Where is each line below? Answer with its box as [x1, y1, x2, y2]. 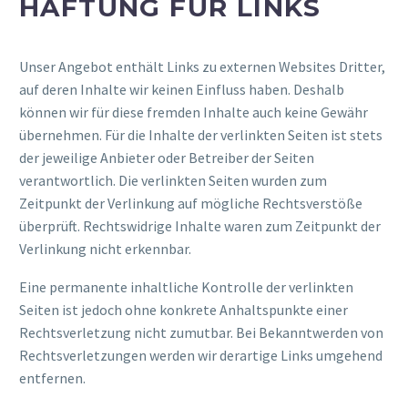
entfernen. [19, 369, 86, 388]
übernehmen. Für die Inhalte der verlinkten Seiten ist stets [19, 125, 382, 144]
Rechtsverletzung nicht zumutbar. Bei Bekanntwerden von [19, 323, 383, 342]
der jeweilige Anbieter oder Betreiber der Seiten [19, 148, 314, 167]
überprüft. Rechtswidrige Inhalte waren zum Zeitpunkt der [19, 216, 381, 235]
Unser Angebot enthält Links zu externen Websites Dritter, [19, 56, 385, 76]
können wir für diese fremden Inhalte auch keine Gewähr [19, 102, 368, 121]
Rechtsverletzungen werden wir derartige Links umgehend [19, 346, 382, 365]
